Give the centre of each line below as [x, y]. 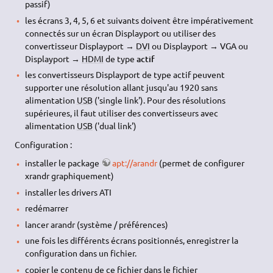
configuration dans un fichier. [80, 253]
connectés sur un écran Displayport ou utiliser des [120, 33]
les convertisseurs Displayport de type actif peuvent [125, 75]
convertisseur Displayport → [80, 45]
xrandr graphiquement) [69, 176]
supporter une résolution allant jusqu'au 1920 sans [121, 87]
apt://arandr [134, 163]
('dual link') [114, 126]
